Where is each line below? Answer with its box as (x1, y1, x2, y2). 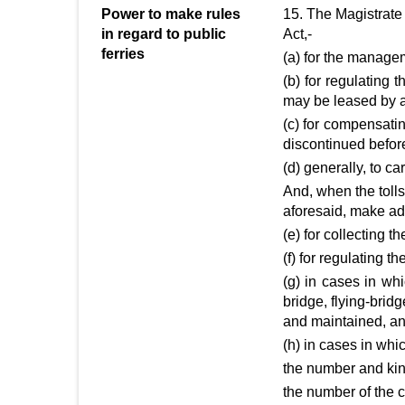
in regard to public (101, 26, 226, 42)
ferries (101, 46, 145, 61)
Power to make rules (101, 6, 240, 22)
